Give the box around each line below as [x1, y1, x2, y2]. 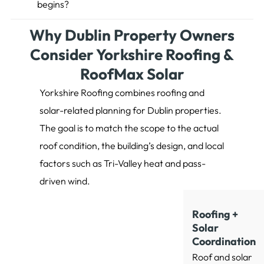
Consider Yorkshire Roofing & [30, 45, 234, 65]
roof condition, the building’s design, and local [39, 140, 225, 152]
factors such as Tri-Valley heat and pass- [39, 157, 206, 170]
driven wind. [39, 175, 91, 187]
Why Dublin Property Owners [29, 25, 235, 45]
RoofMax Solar [80, 64, 184, 84]
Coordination [192, 235, 256, 249]
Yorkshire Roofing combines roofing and [39, 87, 205, 99]
